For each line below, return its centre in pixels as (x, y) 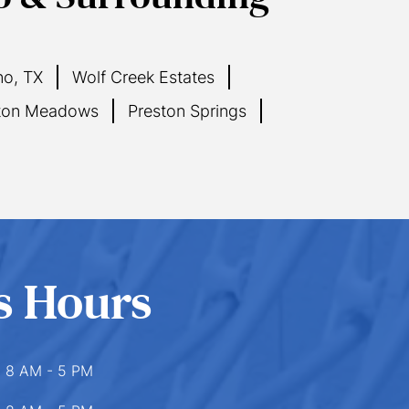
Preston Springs (187, 111)
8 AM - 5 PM (49, 371)
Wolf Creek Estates (143, 77)
